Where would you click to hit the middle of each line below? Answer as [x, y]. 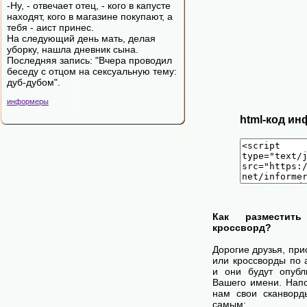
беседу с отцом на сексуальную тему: [92, 71]
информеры [28, 101]
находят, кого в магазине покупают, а [90, 16]
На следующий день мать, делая [81, 38]
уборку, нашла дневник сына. [73, 49]
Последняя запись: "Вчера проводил [89, 60]
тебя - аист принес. [50, 27]
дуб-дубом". [34, 82]
